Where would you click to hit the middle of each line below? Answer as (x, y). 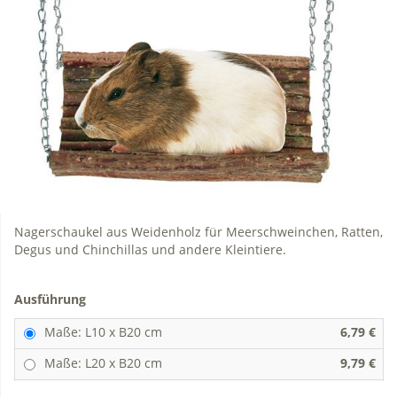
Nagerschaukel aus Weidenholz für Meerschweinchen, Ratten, (198, 231)
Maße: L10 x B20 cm (103, 331)
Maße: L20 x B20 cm (103, 362)
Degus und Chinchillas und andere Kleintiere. (150, 249)
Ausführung (52, 299)
